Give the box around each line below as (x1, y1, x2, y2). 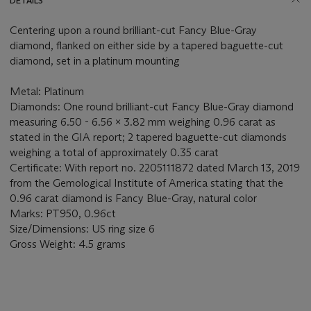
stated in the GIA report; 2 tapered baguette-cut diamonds (10, 131, 287, 144)
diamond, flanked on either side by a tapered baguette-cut (10, 39, 283, 53)
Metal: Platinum (10, 85, 84, 99)
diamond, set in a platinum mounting (10, 54, 180, 68)
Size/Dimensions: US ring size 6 (10, 222, 155, 236)
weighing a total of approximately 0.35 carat (10, 146, 219, 160)
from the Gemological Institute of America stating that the (10, 176, 283, 190)
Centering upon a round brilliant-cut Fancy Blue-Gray (10, 24, 257, 37)
